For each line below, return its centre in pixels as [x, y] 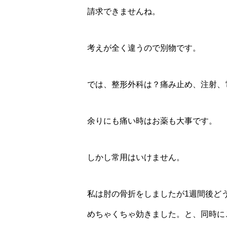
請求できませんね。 [124, 11]
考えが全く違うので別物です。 [144, 48]
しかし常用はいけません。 [136, 157]
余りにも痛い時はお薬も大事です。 [152, 121]
